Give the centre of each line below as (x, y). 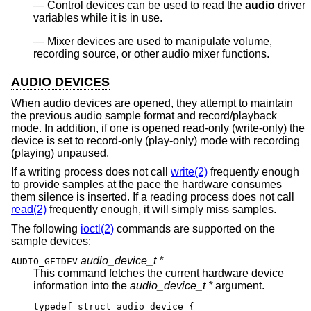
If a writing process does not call (91, 172)
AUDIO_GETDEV (44, 261)
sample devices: (51, 241)
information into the (82, 285)
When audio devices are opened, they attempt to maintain (152, 103)
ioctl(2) (97, 228)
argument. (238, 285)
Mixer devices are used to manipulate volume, (160, 42)
